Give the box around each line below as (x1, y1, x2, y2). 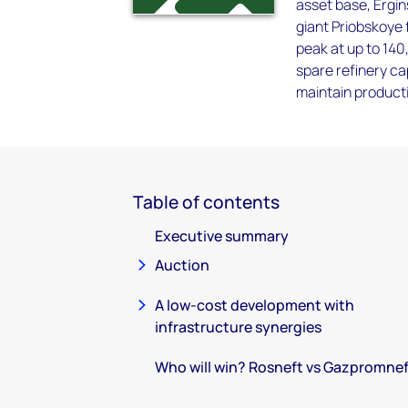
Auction (155, 255, 209, 275)
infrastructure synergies (155, 317, 321, 337)
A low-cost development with (155, 295, 354, 315)
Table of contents (133, 190, 280, 214)
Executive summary (155, 226, 289, 246)
